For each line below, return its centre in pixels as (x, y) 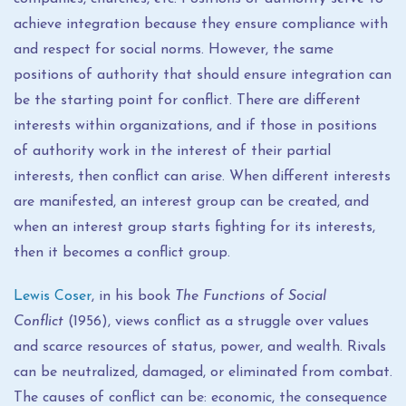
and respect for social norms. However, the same (174, 50)
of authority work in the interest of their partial (172, 151)
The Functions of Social (251, 296)
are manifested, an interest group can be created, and (191, 202)
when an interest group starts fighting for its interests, (194, 227)
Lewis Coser (53, 296)
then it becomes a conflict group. (122, 253)
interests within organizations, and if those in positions (195, 126)
